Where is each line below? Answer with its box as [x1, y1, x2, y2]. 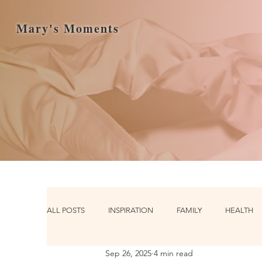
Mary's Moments [16, 20, 119, 37]
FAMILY [177, 206, 202, 215]
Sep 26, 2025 [105, 247, 151, 258]
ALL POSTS [47, 206, 85, 215]
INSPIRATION [108, 206, 153, 215]
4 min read [154, 247, 193, 258]
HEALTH [225, 206, 253, 215]
